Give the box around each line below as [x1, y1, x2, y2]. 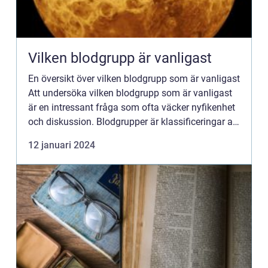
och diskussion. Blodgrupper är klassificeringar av [28, 116, 237, 127]
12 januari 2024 [28, 139, 95, 151]
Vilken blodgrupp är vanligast [28, 50, 212, 66]
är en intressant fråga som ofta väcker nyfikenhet [28, 102, 235, 113]
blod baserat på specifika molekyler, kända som [28, 130, 228, 142]
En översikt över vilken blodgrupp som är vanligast [28, 73, 240, 84]
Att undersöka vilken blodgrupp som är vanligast [28, 87, 232, 99]
